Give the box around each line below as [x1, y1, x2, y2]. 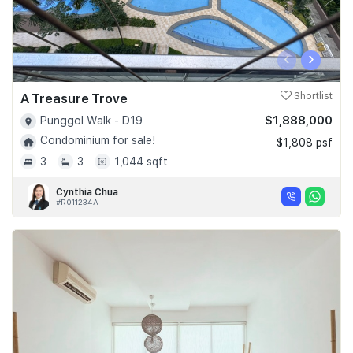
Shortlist [292, 91, 333, 102]
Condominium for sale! [40, 134, 155, 147]
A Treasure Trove [20, 91, 128, 106]
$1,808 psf [277, 136, 333, 149]
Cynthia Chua [56, 186, 118, 198]
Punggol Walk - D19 [40, 114, 143, 127]
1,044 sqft [114, 154, 168, 168]
